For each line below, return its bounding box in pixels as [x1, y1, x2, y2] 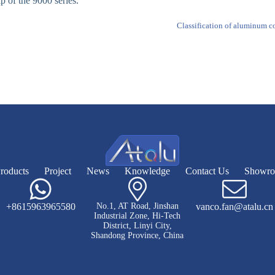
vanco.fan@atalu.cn [195, 201, 273, 212]
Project [44, 166, 71, 177]
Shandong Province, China [91, 231, 184, 241]
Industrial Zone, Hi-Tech [94, 211, 181, 221]
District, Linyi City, [103, 221, 172, 231]
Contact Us [185, 166, 229, 177]
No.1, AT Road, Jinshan [96, 201, 179, 211]
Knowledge [124, 166, 170, 177]
